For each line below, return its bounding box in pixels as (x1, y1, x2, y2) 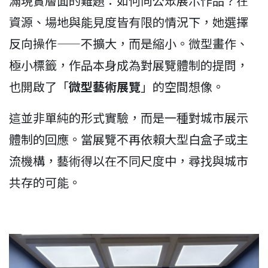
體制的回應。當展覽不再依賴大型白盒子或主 (9, 130, 248, 148)
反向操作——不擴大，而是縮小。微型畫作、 (9, 34, 248, 52)
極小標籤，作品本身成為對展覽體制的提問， (9, 56, 248, 74)
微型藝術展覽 (69, 77, 141, 95)
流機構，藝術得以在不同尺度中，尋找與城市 (9, 151, 248, 169)
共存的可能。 (9, 173, 81, 191)
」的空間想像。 (141, 77, 224, 95)
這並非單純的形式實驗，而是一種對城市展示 (9, 108, 248, 126)
